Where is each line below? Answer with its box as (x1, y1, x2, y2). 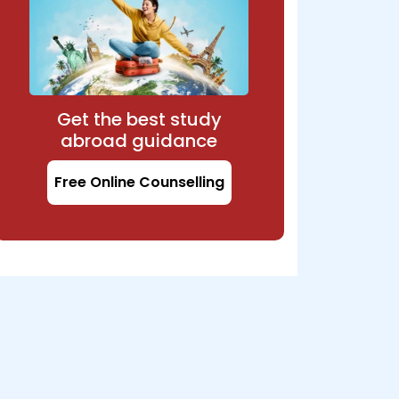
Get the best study (56, 107, 222, 133)
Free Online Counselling (53, 172, 224, 193)
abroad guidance (61, 128, 217, 154)
